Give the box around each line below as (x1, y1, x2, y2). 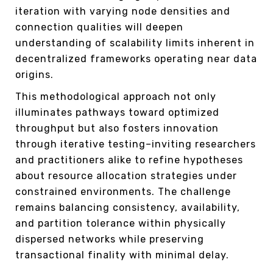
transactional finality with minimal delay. (15, 249, 229, 261)
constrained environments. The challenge (15, 185, 231, 197)
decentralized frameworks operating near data (15, 52, 257, 65)
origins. (15, 68, 54, 80)
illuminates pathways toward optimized (15, 106, 219, 118)
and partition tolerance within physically (15, 217, 226, 229)
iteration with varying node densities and (15, 5, 230, 17)
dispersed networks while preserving (15, 233, 204, 245)
